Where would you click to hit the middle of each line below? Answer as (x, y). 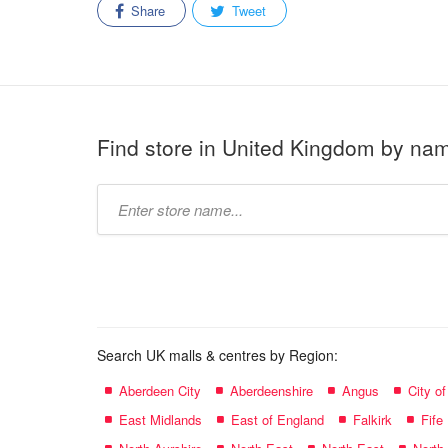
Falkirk (372, 419)
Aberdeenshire (271, 390)
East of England (277, 419)
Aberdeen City (160, 390)
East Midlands (160, 419)
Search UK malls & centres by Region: (217, 355)
